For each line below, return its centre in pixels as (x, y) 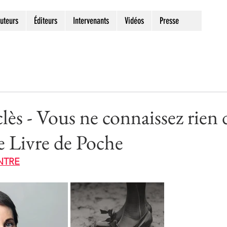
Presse (169, 21)
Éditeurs (46, 21)
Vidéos (134, 21)
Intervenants (91, 21)
